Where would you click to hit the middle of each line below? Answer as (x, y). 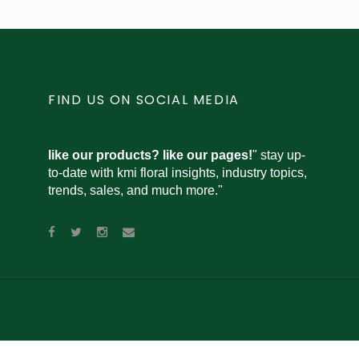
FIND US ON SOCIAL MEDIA (144, 100)
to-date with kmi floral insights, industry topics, (177, 173)
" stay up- (279, 155)
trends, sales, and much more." (135, 190)
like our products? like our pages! (150, 155)
